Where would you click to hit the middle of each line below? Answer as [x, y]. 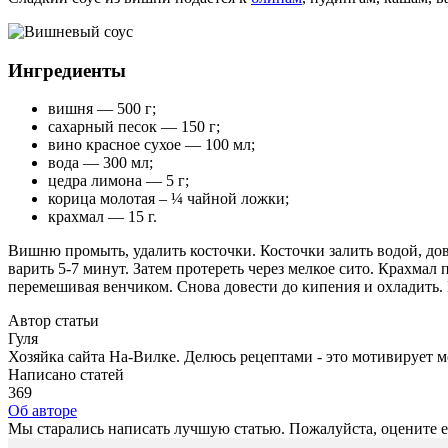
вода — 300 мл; [100, 163]
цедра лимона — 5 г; [118, 181]
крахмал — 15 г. [102, 217]
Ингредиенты [67, 70]
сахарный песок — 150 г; [134, 127]
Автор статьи [53, 321]
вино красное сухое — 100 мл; [151, 145]
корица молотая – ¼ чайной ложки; [168, 199]
